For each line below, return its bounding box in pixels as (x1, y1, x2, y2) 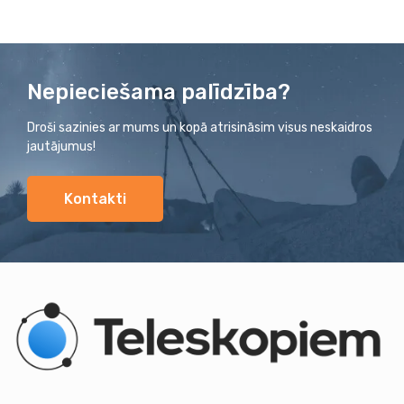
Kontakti (64, 190, 126, 207)
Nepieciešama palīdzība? (27, 79, 290, 105)
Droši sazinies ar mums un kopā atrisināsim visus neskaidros (27, 120, 372, 135)
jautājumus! (27, 139, 96, 154)
